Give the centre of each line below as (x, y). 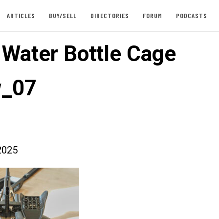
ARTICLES (21, 15)
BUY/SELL (63, 15)
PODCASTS (191, 15)
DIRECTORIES (109, 15)
